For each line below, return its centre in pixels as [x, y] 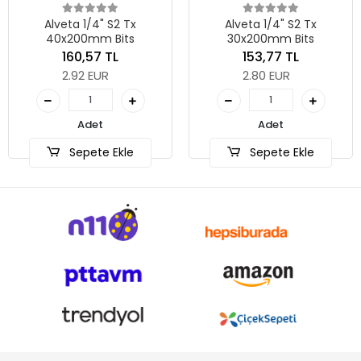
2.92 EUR [85, 75]
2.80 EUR [266, 75]
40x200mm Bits [90, 39]
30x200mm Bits [271, 39]
